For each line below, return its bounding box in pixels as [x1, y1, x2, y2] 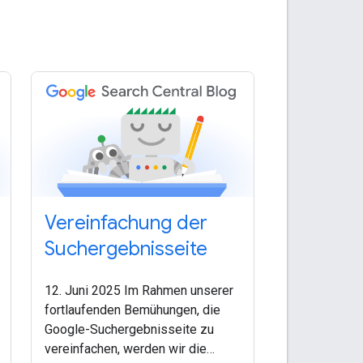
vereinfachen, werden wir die [44, 340, 207, 357]
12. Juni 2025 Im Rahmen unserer [44, 282, 233, 298]
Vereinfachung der [44, 210, 207, 235]
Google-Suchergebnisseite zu [44, 321, 214, 337]
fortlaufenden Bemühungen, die [44, 301, 220, 318]
